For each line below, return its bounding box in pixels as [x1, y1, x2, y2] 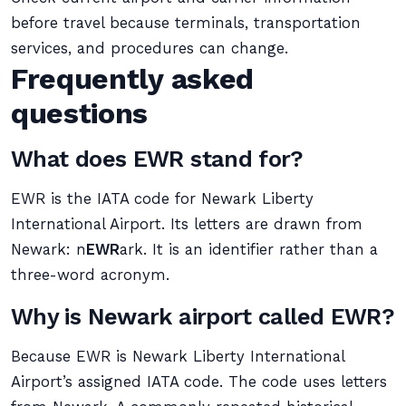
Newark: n [11, 241, 86, 258]
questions [11, 96, 149, 130]
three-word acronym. [11, 266, 169, 284]
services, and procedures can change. [11, 40, 288, 57]
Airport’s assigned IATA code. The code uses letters [11, 373, 387, 391]
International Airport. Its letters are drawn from [11, 216, 362, 233]
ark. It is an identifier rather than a [120, 241, 378, 258]
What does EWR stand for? [11, 145, 304, 172]
